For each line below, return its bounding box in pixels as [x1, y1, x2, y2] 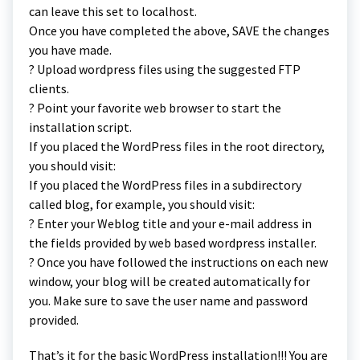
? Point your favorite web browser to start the [29, 99, 281, 116]
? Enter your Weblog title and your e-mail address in [29, 215, 312, 231]
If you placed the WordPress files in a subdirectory [29, 176, 301, 193]
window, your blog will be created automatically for [29, 272, 310, 289]
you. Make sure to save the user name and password [29, 292, 308, 309]
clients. [29, 80, 69, 96]
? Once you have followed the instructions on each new [29, 253, 328, 270]
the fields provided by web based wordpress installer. [29, 234, 317, 251]
